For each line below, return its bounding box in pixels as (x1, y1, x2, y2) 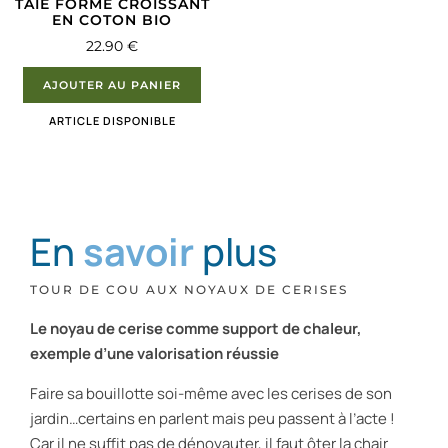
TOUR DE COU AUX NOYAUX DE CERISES (30, 282, 348, 298)
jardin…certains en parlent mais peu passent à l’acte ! (30, 407, 395, 429)
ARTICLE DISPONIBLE (48, 113, 176, 129)
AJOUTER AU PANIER (43, 78, 181, 93)
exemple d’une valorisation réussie (30, 343, 279, 365)
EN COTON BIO (52, 11, 172, 30)
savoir (83, 225, 194, 278)
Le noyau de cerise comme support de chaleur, (30, 318, 362, 340)
